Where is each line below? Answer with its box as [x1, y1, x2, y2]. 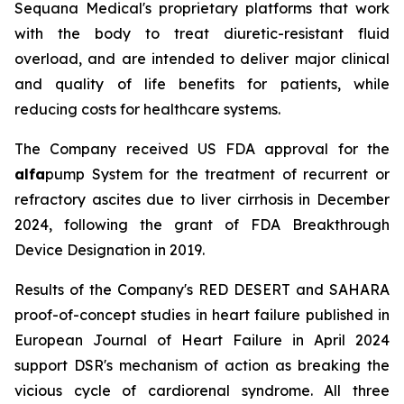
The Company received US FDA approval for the [14, 140, 390, 158]
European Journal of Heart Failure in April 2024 [14, 331, 390, 349]
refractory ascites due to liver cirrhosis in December [14, 190, 390, 208]
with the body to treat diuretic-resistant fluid [14, 24, 390, 42]
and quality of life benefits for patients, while [14, 75, 390, 93]
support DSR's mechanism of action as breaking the [14, 356, 390, 374]
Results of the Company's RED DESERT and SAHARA [14, 280, 390, 298]
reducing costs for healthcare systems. [14, 100, 280, 118]
